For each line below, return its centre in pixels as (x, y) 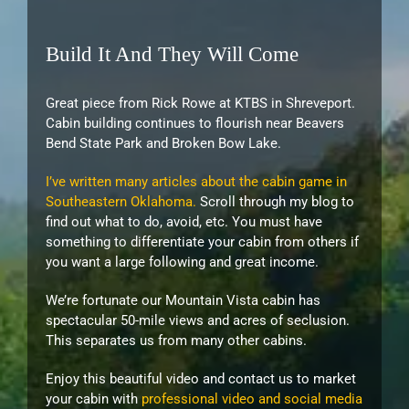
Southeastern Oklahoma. (121, 202)
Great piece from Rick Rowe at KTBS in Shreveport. (200, 104)
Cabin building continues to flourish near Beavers (195, 124)
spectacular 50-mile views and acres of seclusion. (198, 321)
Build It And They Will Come (172, 53)
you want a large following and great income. (182, 262)
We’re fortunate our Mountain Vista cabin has (183, 301)
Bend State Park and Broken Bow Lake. (163, 144)
